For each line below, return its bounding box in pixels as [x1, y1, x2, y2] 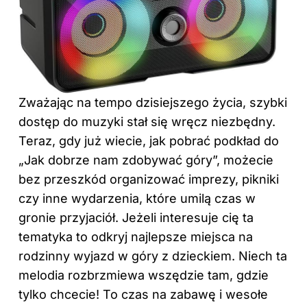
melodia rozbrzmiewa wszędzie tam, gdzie [19, 267, 269, 282]
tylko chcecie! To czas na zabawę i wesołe [19, 286, 268, 302]
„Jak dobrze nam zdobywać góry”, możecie [19, 152, 273, 167]
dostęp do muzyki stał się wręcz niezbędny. [19, 114, 275, 129]
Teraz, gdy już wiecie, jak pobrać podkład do [19, 133, 279, 148]
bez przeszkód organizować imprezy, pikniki [19, 171, 279, 186]
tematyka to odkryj [19, 229, 131, 244]
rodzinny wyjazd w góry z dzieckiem [19, 248, 232, 263]
